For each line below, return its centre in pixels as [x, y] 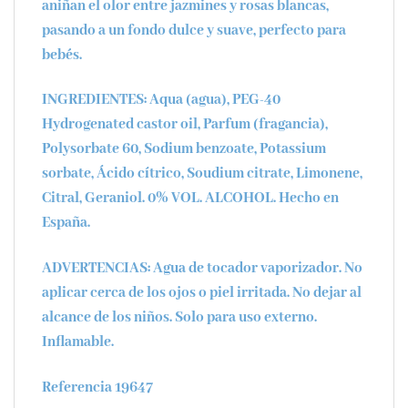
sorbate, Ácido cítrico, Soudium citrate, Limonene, [202, 174]
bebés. [62, 55]
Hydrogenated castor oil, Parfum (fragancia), [185, 125]
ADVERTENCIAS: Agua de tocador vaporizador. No [202, 269]
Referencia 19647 [97, 387]
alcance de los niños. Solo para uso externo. [179, 318]
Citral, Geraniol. [95, 199]
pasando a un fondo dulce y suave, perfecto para [194, 30]
